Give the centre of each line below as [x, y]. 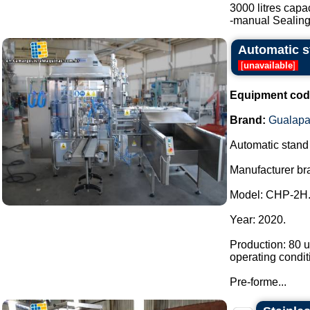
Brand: [248, 120]
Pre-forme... [258, 282]
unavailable [268, 65]
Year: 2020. [258, 220]
